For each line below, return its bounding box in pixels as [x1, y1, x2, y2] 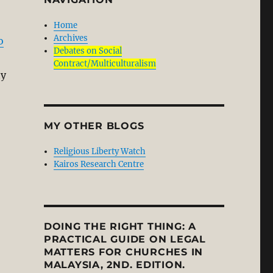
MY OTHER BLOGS [43, 120, 144, 132]
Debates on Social [54, 46, 122, 56]
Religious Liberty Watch [54, 146, 146, 157]
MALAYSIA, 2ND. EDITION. [43, 259, 186, 271]
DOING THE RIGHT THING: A [43, 221, 196, 232]
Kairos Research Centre [54, 159, 144, 169]
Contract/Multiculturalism [54, 58, 157, 69]
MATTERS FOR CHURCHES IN [43, 246, 204, 258]
